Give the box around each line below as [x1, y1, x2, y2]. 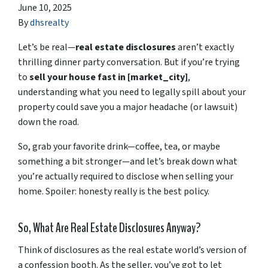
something [18, 154, 65, 168]
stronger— [86, 154, 130, 168]
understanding [18, 85, 80, 99]
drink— [107, 139, 135, 153]
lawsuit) [204, 100, 237, 114]
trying [215, 55, 240, 69]
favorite [73, 139, 107, 153]
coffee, [135, 139, 164, 153]
